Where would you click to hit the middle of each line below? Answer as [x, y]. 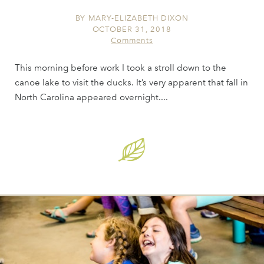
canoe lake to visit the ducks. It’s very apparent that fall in [131, 82]
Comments [132, 40]
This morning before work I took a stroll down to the [120, 67]
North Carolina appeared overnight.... [91, 97]
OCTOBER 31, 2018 [132, 29]
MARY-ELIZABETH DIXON [138, 18]
